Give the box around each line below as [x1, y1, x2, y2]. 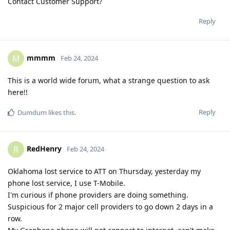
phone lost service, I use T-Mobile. [8, 178, 125, 188]
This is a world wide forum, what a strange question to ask [8, 75, 209, 85]
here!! [8, 87, 28, 97]
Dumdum [17, 107, 47, 117]
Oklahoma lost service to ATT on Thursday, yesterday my [8, 166, 201, 176]
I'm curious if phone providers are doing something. [8, 189, 188, 200]
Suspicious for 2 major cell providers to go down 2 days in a [8, 201, 213, 212]
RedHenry [27, 143, 62, 154]
